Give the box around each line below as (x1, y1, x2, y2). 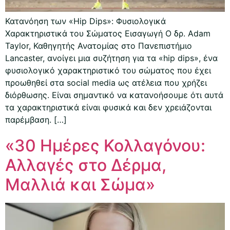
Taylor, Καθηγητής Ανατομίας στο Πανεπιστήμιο (5, 40, 192, 51)
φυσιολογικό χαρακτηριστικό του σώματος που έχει (5, 65, 211, 75)
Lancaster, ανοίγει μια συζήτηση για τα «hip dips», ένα (5, 52, 218, 63)
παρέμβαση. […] (5, 114, 67, 125)
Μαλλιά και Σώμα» (5, 174, 155, 195)
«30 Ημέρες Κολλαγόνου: (5, 135, 205, 156)
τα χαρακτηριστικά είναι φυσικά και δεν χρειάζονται (5, 102, 212, 112)
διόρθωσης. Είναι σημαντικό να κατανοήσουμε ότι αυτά (5, 89, 223, 100)
